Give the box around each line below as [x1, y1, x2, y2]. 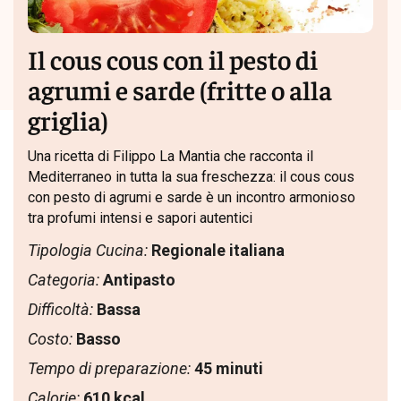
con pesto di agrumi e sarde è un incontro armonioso [28, 189, 355, 207]
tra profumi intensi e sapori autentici [28, 209, 252, 227]
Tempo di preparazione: [28, 359, 191, 379]
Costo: [28, 329, 73, 349]
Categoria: [28, 270, 99, 290]
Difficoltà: [28, 300, 93, 320]
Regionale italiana [151, 241, 285, 260]
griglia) [28, 103, 108, 137]
